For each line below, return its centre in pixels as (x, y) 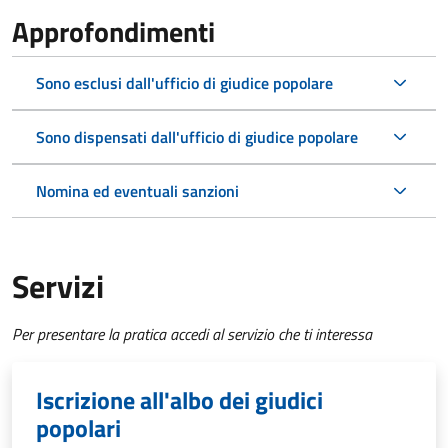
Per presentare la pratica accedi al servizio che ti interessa (192, 334)
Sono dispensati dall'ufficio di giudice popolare (197, 137)
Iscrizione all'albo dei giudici (179, 400)
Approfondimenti (113, 32)
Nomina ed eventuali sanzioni (137, 191)
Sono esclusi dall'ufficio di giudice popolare (184, 83)
